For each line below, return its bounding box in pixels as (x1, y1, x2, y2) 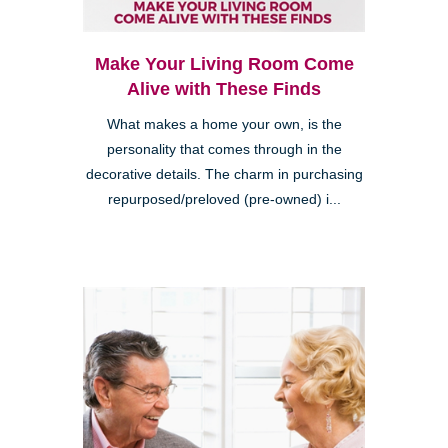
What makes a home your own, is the (106, 116, 342, 132)
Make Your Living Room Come (94, 53, 354, 74)
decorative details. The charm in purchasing (85, 166, 363, 182)
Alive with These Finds (127, 78, 321, 99)
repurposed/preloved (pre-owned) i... (107, 191, 341, 207)
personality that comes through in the (106, 141, 342, 157)
